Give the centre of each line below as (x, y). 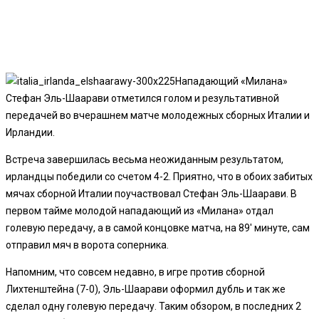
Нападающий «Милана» (231, 81)
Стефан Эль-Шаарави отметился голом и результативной (142, 98)
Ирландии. (30, 132)
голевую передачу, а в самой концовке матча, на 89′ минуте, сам (158, 228)
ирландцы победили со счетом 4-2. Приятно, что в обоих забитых (159, 176)
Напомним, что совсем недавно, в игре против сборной (135, 272)
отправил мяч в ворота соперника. (87, 245)
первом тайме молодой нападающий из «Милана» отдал (140, 210)
